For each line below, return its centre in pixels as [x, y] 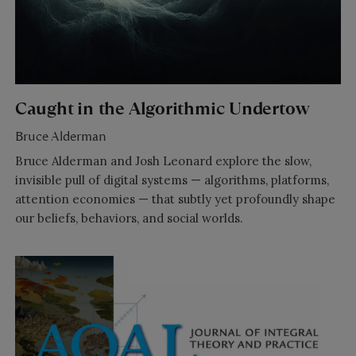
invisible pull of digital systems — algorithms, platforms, [172, 180]
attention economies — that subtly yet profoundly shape [175, 199]
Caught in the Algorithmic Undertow [162, 109]
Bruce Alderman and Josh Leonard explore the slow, [163, 161]
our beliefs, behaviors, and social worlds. [129, 218]
